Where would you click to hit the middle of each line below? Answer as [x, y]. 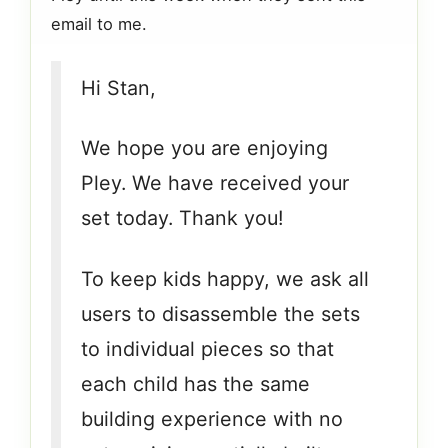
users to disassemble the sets [220, 314]
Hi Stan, [118, 87]
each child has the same [195, 384]
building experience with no [212, 419]
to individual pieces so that [207, 349]
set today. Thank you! [182, 218]
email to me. [99, 24]
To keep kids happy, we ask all [225, 279]
